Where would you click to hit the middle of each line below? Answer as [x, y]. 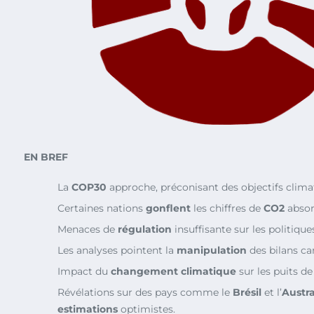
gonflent [168, 209]
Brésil [247, 293]
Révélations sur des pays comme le [145, 293]
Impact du [84, 272]
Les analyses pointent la [117, 251]
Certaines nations [102, 209]
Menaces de [88, 230]
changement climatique [173, 272]
